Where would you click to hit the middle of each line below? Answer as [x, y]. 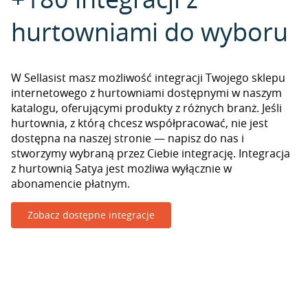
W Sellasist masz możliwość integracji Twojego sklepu [148, 78]
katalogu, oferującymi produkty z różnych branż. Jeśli [146, 108]
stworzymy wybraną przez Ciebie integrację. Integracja [151, 153]
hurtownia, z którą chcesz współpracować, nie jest [140, 123]
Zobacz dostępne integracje [91, 215]
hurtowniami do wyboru [150, 32]
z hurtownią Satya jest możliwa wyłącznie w [121, 168]
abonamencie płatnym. [70, 184]
